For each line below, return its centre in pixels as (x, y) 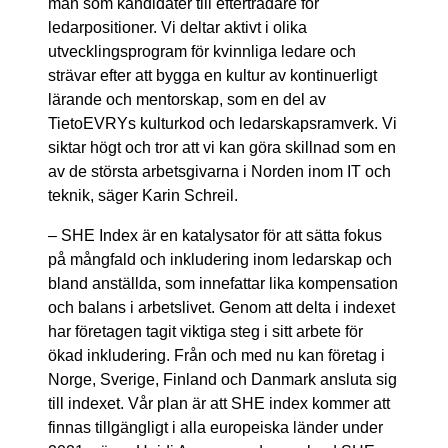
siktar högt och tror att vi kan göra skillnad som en (222, 147)
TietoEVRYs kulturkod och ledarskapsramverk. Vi (222, 123)
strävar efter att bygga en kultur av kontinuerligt (212, 75)
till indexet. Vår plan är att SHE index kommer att (219, 403)
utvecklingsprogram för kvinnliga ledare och (202, 51)
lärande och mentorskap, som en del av (187, 99)
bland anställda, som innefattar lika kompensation (223, 283)
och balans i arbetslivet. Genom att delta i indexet (221, 307)
